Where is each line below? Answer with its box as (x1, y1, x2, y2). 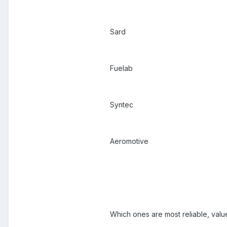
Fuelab (110, 64, 133, 73)
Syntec (110, 100, 133, 109)
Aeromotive (110, 137, 148, 146)
